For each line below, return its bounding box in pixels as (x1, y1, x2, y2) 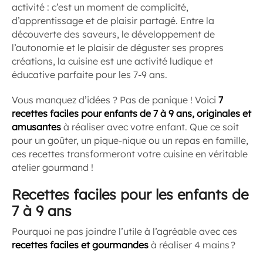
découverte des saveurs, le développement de (12, 28, 215, 40)
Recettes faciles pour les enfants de (12, 185, 248, 203)
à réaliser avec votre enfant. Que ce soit (61, 120, 239, 133)
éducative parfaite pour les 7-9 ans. (12, 68, 167, 80)
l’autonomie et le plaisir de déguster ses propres (12, 41, 224, 53)
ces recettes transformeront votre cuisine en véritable (12, 147, 248, 160)
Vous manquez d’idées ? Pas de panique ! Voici (12, 93, 218, 106)
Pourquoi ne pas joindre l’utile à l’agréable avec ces (12, 225, 237, 237)
